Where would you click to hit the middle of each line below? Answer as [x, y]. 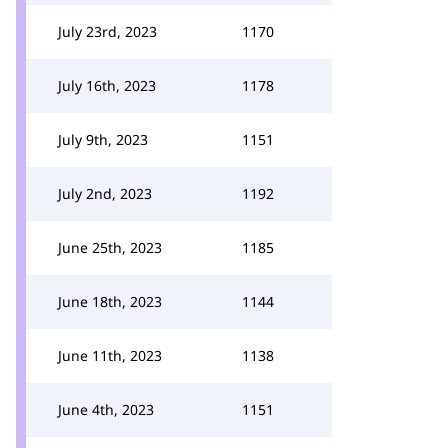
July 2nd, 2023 [105, 193]
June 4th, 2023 [106, 409]
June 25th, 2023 [110, 247]
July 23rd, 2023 [107, 31]
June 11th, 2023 [110, 355]
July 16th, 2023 [107, 85]
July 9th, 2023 [103, 139]
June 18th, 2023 [110, 301]
